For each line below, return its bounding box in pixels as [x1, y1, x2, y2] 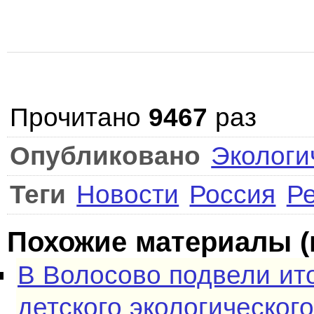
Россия [189, 180, 276, 209]
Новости [76, 180, 179, 209]
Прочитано [10, 103, 149, 132]
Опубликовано [10, 142, 200, 170]
